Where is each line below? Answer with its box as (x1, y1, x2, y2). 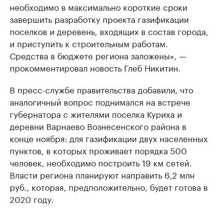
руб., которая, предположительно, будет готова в (10, 180, 208, 193)
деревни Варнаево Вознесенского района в (10, 119, 186, 132)
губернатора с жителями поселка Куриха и (10, 107, 182, 120)
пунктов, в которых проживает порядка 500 (10, 144, 187, 157)
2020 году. (10, 192, 54, 205)
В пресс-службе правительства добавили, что (10, 83, 193, 96)
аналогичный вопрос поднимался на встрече (10, 95, 190, 108)
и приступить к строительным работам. (10, 36, 168, 50)
